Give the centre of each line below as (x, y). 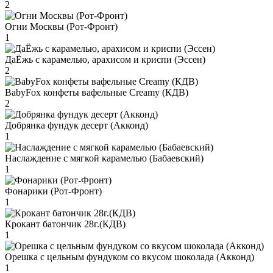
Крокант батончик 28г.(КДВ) (65, 224)
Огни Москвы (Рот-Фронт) (61, 26)
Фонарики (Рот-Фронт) (53, 191)
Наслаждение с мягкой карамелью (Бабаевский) (104, 158)
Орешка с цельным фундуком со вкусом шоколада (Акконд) (129, 257)
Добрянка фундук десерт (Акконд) (76, 125)
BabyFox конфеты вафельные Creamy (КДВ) (97, 92)
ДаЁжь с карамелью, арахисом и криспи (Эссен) (105, 59)
